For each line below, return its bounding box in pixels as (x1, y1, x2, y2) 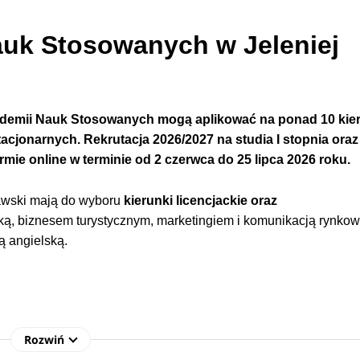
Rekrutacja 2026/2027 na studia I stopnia (84, 132, 333, 146)
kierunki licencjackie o (124, 194, 260, 208)
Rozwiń (24, 332, 65, 348)
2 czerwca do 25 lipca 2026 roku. (154, 152, 351, 166)
